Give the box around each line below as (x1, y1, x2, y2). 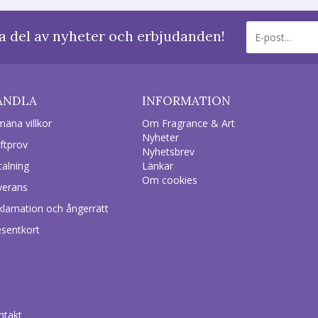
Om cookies (141, 173, 197, 187)
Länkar (141, 159, 173, 172)
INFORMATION (141, 93, 231, 109)
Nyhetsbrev (141, 145, 194, 158)
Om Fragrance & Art (141, 116, 235, 130)
